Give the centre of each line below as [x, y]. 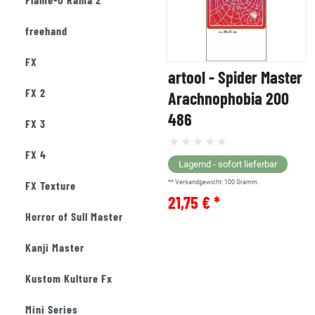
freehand [46, 31]
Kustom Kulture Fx [69, 278]
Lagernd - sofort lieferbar [228, 165]
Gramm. [247, 182]
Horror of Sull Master [74, 216]
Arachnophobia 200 [229, 98]
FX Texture [51, 185]
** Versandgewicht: [196, 182]
